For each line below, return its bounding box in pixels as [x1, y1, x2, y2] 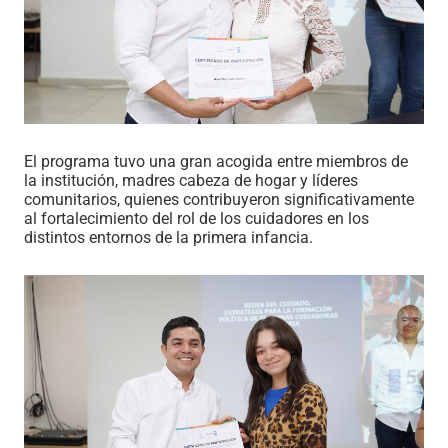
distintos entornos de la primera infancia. [24, 228, 313, 248]
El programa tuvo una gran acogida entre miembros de [24, 152, 408, 172]
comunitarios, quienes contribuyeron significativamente [24, 190, 414, 210]
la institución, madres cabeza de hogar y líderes [24, 171, 358, 191]
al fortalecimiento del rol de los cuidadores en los [24, 209, 369, 229]
